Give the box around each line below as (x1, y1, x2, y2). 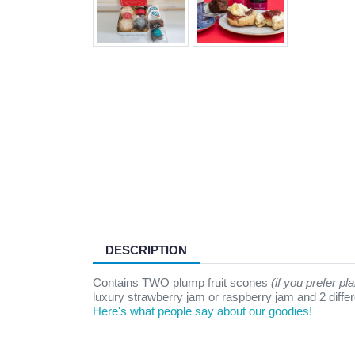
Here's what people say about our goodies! (93, 303, 312, 318)
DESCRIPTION (105, 242, 187, 257)
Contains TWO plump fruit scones (93, 275, 271, 289)
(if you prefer (271, 275, 339, 289)
